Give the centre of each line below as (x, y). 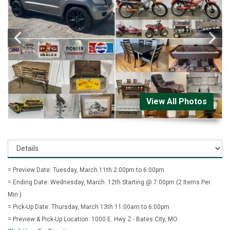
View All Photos (177, 101)
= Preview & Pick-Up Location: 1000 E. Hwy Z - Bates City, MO (93, 219)
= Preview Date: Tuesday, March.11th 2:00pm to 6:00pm (86, 170)
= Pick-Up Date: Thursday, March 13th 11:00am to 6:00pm (89, 207)
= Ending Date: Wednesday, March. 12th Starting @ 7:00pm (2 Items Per (109, 182)
